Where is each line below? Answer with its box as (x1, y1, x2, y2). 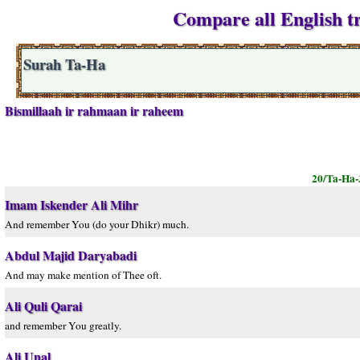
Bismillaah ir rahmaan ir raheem (5, 101, 183, 120)
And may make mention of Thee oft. (5, 268, 162, 282)
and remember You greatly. (5, 318, 121, 333)
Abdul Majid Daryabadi (5, 246, 137, 264)
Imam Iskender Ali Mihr (5, 195, 138, 214)
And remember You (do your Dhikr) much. (5, 217, 189, 231)
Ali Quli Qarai (5, 297, 82, 315)
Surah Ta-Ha (23, 53, 105, 75)
